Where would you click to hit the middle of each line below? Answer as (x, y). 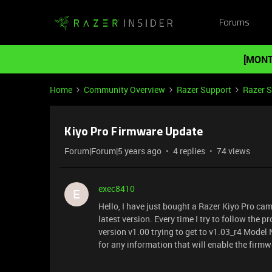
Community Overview (124, 90)
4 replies (189, 151)
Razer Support (204, 90)
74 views (233, 151)
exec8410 (117, 189)
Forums (234, 23)
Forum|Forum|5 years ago (113, 151)
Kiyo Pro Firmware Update (134, 132)
